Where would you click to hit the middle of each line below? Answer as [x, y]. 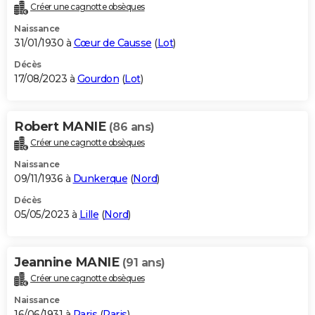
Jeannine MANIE [68, 263]
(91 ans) [143, 263]
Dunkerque [100, 179]
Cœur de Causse [112, 43]
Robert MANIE [62, 127]
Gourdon [98, 79]
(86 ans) [131, 127]
